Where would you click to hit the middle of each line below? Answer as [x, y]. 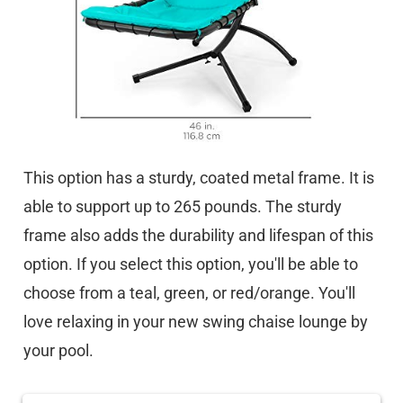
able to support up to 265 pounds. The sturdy [183, 206]
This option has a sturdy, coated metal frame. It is [199, 178]
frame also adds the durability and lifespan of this [198, 235]
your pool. [58, 350]
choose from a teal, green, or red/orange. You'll [189, 293]
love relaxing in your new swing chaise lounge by [196, 322]
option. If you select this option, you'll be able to [191, 264]
